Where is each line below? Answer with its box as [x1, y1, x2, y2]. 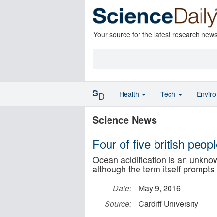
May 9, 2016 [139, 183, 181, 194]
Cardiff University [139, 198, 198, 209]
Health [119, 89, 141, 99]
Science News [93, 112, 157, 126]
